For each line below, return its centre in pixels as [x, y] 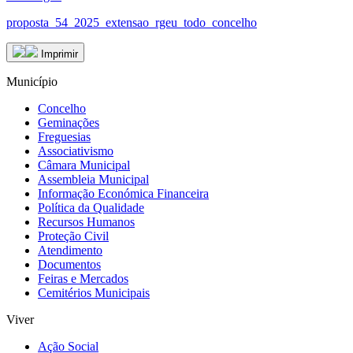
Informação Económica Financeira [123, 193]
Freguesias [64, 136]
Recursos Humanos [86, 221]
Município [32, 81]
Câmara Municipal [84, 165]
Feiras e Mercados [83, 278]
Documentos [69, 264]
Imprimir [58, 54]
